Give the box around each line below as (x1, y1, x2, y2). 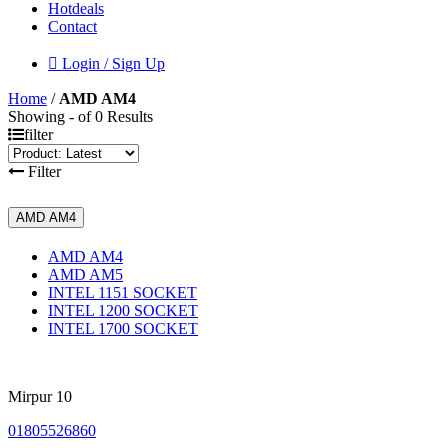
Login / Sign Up (58, 55, 165, 72)
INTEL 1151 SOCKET (48, 283, 197, 301)
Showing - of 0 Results (8, 108, 153, 125)
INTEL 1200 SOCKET (48, 301, 198, 319)
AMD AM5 (48, 265, 123, 283)
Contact (48, 18, 97, 35)
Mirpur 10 (8, 387, 72, 405)
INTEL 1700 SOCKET (48, 319, 198, 337)
